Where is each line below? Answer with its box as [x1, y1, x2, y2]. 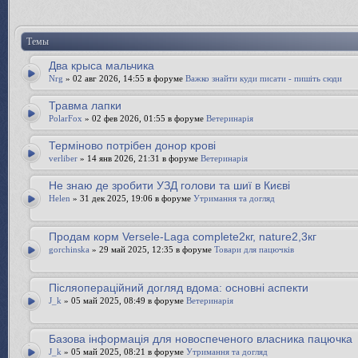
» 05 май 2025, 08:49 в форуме [62, 296, 186, 305]
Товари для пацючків [214, 245, 294, 254]
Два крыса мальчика [49, 59, 154, 72]
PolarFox [49, 113, 82, 123]
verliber [49, 153, 78, 163]
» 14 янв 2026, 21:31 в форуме [78, 153, 201, 163]
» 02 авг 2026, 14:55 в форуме [63, 74, 185, 83]
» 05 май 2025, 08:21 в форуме [62, 347, 186, 356]
